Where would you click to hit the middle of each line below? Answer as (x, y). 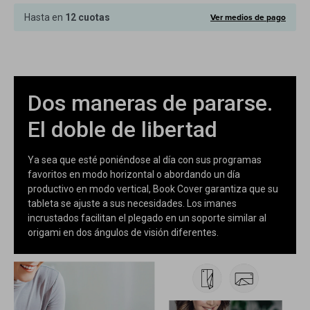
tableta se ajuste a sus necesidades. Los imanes (132, 203)
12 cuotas (88, 17)
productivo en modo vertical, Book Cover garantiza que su (153, 189)
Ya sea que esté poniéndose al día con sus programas (145, 160)
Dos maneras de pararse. (150, 103)
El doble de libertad (122, 129)
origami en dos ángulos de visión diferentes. (123, 232)
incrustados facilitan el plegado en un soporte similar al (147, 218)
